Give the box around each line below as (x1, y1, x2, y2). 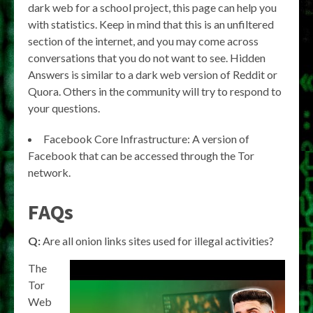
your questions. (28, 101, 100, 115)
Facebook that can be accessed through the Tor (28, 148, 254, 162)
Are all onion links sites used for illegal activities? (41, 233, 274, 247)
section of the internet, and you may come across (28, 34, 259, 48)
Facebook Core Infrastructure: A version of (43, 131, 249, 145)
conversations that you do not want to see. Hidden (28, 50, 265, 64)
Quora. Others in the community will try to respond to (28, 84, 282, 98)
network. (28, 165, 71, 179)
